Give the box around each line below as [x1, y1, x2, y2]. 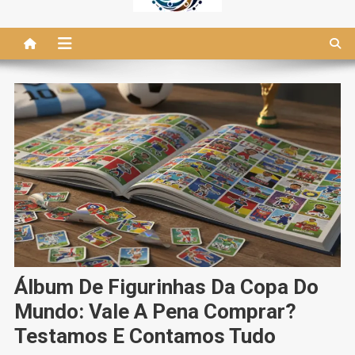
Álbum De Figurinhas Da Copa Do [13, 274, 319, 299]
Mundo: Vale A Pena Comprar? [13, 299, 296, 323]
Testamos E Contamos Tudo [13, 323, 276, 348]
